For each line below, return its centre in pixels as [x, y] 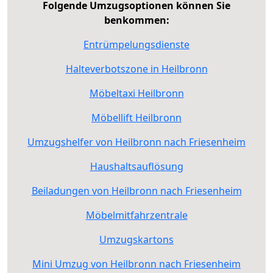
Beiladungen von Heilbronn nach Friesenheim [136, 190]
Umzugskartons [136, 239]
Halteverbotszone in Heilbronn [136, 69]
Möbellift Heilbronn [136, 117]
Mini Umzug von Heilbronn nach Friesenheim [136, 264]
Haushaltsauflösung [136, 166]
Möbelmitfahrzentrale [136, 215]
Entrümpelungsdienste [136, 44]
